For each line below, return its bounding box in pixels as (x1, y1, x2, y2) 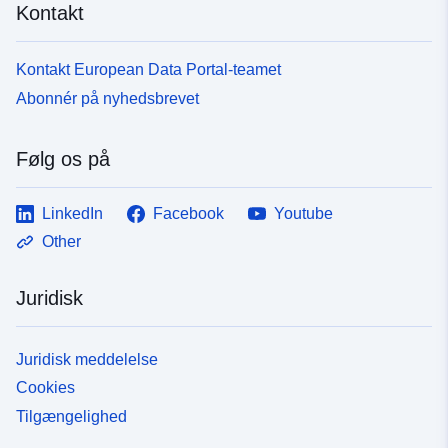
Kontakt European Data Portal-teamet (16, 60, 281, 78)
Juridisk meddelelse (16, 350, 158, 368)
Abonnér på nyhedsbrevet (16, 89, 199, 107)
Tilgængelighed (16, 408, 127, 426)
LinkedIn (42, 204, 103, 222)
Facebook (153, 204, 224, 222)
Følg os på (16, 147, 110, 170)
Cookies (16, 379, 75, 397)
